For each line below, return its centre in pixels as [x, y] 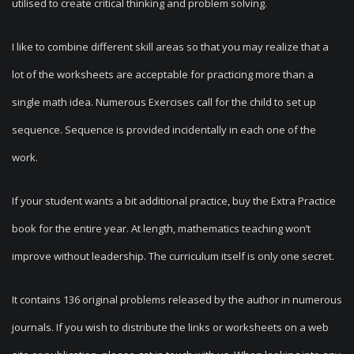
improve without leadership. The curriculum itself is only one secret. [173, 256]
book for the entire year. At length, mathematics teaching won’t [161, 228]
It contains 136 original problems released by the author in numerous [177, 299]
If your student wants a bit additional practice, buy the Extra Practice [174, 201]
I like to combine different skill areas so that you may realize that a [170, 47]
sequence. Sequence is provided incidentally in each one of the [164, 130]
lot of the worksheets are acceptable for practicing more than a [163, 74]
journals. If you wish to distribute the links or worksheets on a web [170, 327]
